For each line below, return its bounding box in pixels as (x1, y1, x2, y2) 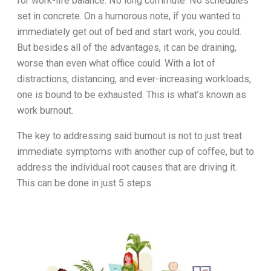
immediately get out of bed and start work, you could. (17, 25, 241, 38)
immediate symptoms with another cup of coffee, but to (17, 145, 254, 157)
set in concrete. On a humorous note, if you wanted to (17, 10, 241, 22)
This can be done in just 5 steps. (17, 177, 153, 189)
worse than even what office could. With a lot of (17, 57, 215, 69)
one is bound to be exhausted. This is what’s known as (17, 88, 246, 100)
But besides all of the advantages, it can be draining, (17, 41, 237, 53)
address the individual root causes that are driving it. (17, 161, 237, 173)
